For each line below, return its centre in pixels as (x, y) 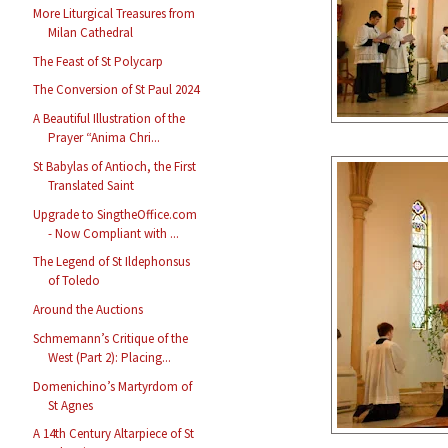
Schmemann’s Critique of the (111, 338)
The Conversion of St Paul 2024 (116, 90)
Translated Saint (91, 185)
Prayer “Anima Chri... (104, 138)
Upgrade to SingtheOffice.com (115, 214)
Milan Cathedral (91, 32)
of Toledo (74, 281)
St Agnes (71, 405)
